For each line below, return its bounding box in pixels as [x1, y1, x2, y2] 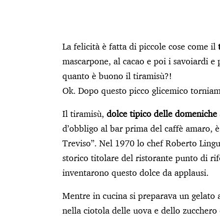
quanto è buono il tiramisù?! [62, 70, 172, 82]
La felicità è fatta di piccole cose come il [62, 40, 218, 52]
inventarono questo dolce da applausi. [62, 166, 209, 178]
